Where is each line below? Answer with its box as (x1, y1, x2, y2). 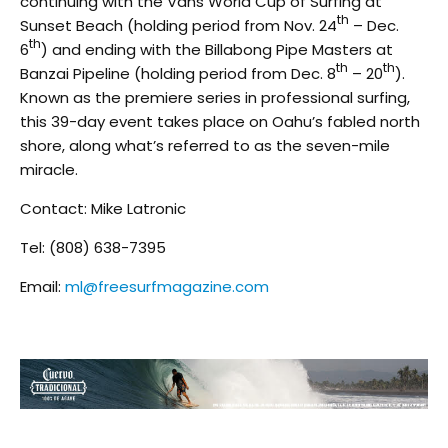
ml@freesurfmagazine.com (65, 275, 269, 297)
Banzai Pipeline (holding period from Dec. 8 (20, 62, 336, 84)
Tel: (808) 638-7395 (20, 236, 166, 258)
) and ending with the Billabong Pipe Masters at (41, 38, 393, 60)
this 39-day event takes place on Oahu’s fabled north (20, 110, 420, 132)
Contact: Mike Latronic (20, 197, 186, 219)
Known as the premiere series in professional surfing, (20, 86, 410, 108)
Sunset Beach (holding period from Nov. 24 (20, 14, 337, 36)
